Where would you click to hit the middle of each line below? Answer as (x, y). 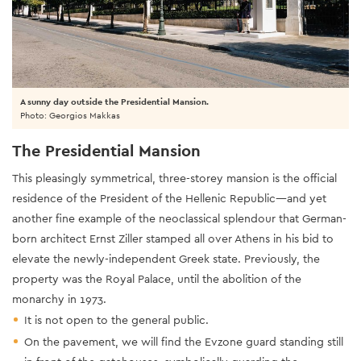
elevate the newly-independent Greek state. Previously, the (166, 258)
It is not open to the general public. (116, 320)
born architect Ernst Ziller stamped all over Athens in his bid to (173, 238)
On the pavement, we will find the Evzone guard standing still (184, 341)
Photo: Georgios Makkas (70, 115)
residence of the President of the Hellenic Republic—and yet (169, 198)
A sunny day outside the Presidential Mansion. (114, 101)
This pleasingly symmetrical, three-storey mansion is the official (174, 178)
